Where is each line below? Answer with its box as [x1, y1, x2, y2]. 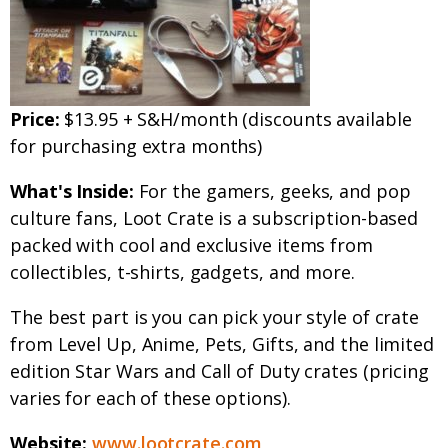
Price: [10, 107, 60, 132]
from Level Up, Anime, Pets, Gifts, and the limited [10, 332, 434, 357]
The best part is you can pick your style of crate [10, 305, 420, 330]
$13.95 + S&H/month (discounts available [59, 107, 412, 132]
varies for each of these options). [10, 386, 291, 411]
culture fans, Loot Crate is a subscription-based [10, 206, 419, 231]
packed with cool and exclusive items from [10, 233, 373, 258]
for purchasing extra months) [10, 134, 263, 159]
